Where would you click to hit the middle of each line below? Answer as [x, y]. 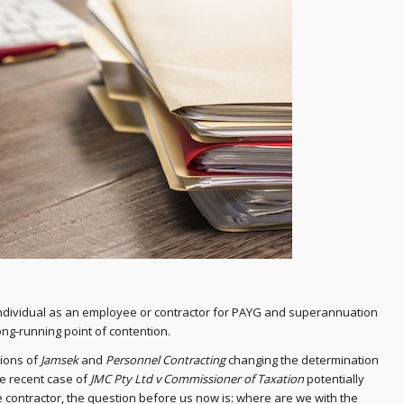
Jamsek [60, 360]
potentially [334, 379]
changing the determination [302, 360]
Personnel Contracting [165, 360]
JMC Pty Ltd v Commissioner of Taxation [197, 379]
